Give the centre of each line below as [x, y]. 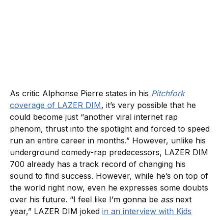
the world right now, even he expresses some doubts [109, 187]
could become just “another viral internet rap [94, 117]
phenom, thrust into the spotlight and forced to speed [110, 128]
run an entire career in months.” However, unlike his [108, 140]
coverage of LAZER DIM [55, 105]
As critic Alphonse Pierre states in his [81, 93]
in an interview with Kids [147, 211]
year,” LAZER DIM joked [56, 211]
